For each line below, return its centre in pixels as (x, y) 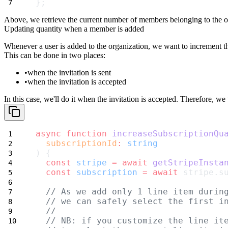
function (87, 134)
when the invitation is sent (69, 73)
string (142, 144)
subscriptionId (81, 144)
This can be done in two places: (55, 55)
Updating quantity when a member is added (74, 29)
